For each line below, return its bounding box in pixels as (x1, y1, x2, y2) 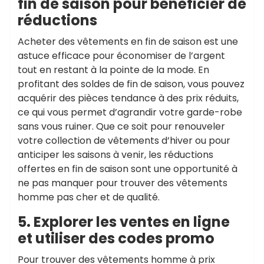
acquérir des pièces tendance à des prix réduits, (18, 91, 239, 105)
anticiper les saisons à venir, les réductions (18, 148, 213, 161)
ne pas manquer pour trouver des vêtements (18, 176, 227, 190)
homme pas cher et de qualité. (18, 190, 160, 204)
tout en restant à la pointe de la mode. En (18, 63, 209, 77)
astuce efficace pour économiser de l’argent (18, 49, 225, 62)
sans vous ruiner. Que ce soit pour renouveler (18, 120, 225, 133)
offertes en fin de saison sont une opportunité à (18, 162, 237, 176)
